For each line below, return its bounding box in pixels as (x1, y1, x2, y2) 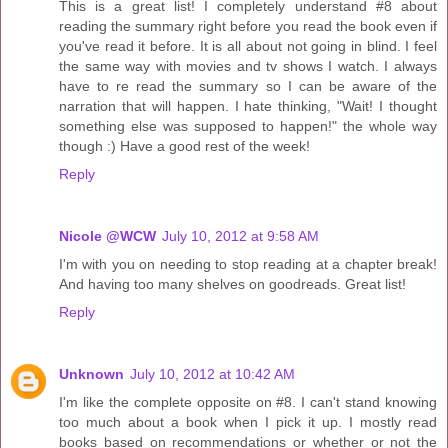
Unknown (59, 365, 124, 382)
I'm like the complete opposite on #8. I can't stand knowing (59, 393, 437, 410)
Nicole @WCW (59, 227, 156, 244)
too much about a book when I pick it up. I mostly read (59, 413, 437, 430)
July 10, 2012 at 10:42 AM (130, 365, 295, 382)
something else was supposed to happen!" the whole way (59, 117, 437, 134)
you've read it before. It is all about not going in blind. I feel (59, 37, 437, 54)
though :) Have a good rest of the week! (59, 137, 310, 154)
